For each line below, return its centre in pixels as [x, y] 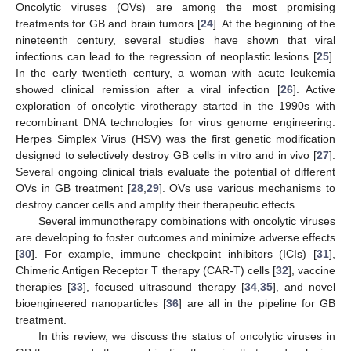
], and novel [304, 286]
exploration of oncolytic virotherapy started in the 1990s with [175, 105]
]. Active [314, 89]
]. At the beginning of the [274, 23]
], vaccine [311, 270]
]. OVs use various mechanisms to [247, 188]
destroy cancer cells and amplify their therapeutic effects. [157, 204]
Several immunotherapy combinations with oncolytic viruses [186, 221]
